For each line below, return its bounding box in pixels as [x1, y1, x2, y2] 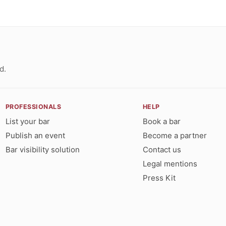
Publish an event [5, 131, 65, 141]
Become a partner [142, 131, 207, 141]
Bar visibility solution [5, 145, 80, 155]
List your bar [5, 117, 50, 127]
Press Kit [142, 173, 176, 183]
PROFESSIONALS [5, 103, 62, 111]
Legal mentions [142, 159, 197, 169]
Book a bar [142, 117, 181, 127]
